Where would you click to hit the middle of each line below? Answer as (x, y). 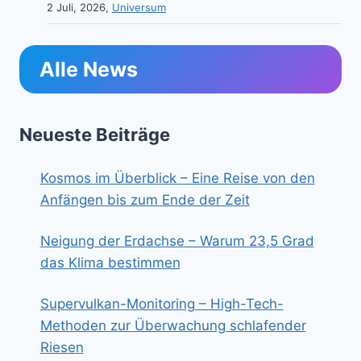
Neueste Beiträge (95, 134)
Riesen (62, 347)
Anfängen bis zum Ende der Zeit (145, 199)
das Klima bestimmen (110, 262)
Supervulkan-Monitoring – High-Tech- (162, 303)
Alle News (89, 69)
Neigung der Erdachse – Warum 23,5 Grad (177, 241)
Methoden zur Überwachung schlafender (173, 325)
